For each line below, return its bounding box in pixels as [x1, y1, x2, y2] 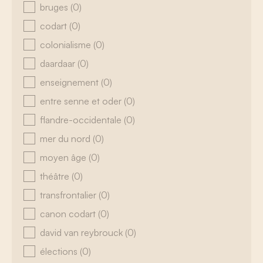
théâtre [40, 170, 72, 182]
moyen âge [40, 151, 89, 163]
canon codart [40, 208, 98, 220]
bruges [40, 1, 70, 13]
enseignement [40, 76, 101, 88]
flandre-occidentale [40, 114, 124, 126]
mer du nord [40, 133, 93, 144]
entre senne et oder [40, 95, 124, 107]
